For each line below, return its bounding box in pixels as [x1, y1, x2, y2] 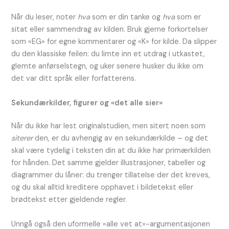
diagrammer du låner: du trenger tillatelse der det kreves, [11, 170, 211, 180]
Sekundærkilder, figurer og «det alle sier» [11, 98, 163, 108]
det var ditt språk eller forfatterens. [11, 74, 136, 84]
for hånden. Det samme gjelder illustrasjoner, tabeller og [11, 158, 206, 168]
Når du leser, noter [11, 12, 78, 22]
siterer [11, 133, 33, 144]
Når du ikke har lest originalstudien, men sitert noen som [11, 121, 206, 131]
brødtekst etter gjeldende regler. [11, 195, 127, 205]
